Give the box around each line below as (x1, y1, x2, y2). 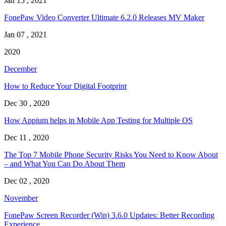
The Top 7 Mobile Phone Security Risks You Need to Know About (4, 150, 218, 159)
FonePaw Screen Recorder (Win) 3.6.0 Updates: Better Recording (4, 211, 214, 220)
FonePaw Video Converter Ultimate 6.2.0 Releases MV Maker (4, 13, 204, 22)
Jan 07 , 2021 (4, 30, 47, 39)
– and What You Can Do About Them (4, 159, 125, 168)
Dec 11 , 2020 (4, 133, 49, 142)
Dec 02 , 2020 (4, 177, 49, 186)
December (4, 65, 37, 74)
